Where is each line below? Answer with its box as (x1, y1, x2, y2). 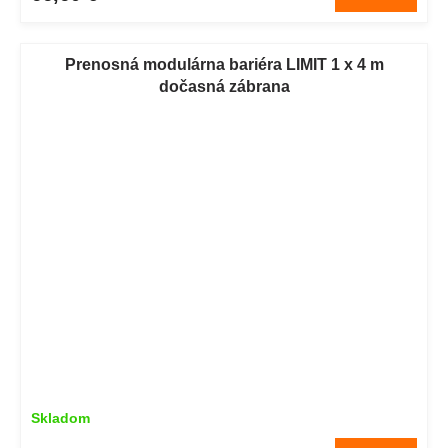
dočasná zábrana (158, 78, 290, 96)
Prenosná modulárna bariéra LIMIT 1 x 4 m (64, 56, 384, 74)
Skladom (31, 410, 90, 427)
